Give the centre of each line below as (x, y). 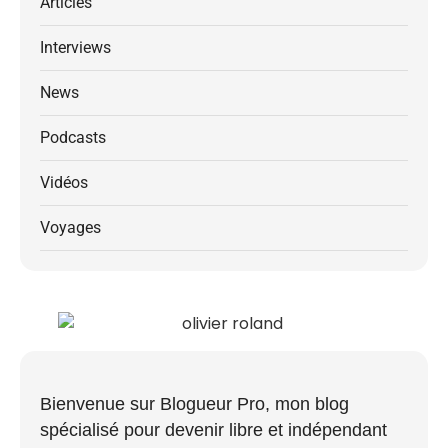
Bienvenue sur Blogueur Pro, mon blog (194, 404)
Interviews (75, 48)
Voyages (70, 228)
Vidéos (64, 183)
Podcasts (73, 138)
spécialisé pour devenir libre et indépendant (213, 430)
